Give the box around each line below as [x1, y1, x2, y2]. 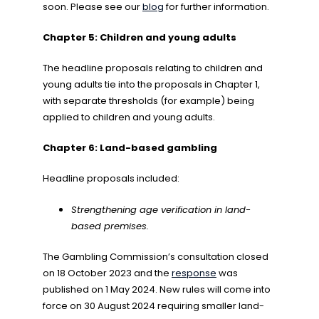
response [172, 266, 216, 280]
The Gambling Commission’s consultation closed [43, 250, 268, 263]
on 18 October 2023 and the [43, 266, 172, 280]
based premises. [71, 219, 149, 234]
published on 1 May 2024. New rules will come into [43, 283, 271, 296]
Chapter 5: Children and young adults [43, 31, 236, 44]
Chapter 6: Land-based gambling [43, 141, 217, 155]
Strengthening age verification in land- [71, 203, 251, 216]
